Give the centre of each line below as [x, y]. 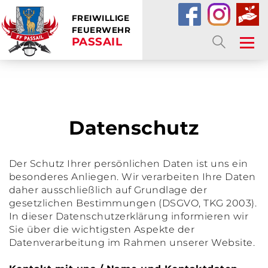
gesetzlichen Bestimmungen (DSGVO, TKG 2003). [133, 203]
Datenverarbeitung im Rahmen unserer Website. [132, 243]
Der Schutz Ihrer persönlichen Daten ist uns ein [129, 164]
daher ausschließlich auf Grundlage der [108, 190]
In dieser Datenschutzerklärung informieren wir [129, 216]
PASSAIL [97, 41]
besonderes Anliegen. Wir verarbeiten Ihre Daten [133, 177]
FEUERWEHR [101, 30]
